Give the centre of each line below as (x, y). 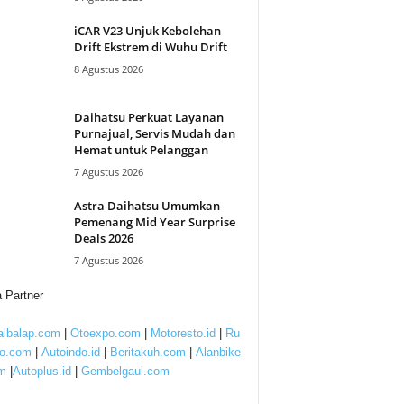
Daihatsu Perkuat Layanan (148, 117)
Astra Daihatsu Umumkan (147, 206)
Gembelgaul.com (125, 371)
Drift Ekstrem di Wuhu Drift (150, 47)
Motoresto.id (183, 333)
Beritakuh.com (147, 352)
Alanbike (218, 352)
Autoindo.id (70, 352)
